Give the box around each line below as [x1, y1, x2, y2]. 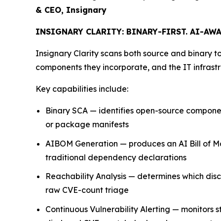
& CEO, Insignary [36, 5, 107, 15]
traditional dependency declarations [45, 152, 186, 162]
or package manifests [45, 119, 129, 129]
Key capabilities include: [36, 84, 128, 94]
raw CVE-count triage [45, 185, 129, 195]
